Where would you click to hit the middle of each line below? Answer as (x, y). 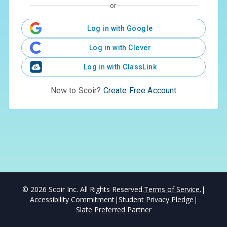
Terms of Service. (172, 189)
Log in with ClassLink (120, 67)
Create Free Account (140, 90)
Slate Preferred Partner (113, 210)
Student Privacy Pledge (156, 199)
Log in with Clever (120, 47)
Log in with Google (120, 28)
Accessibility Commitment (72, 199)
